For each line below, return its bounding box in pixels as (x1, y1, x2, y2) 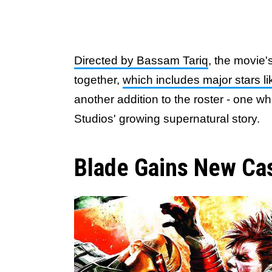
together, (74, 73, 123, 86)
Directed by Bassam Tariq (74, 54, 208, 67)
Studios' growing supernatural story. (74, 112, 260, 125)
